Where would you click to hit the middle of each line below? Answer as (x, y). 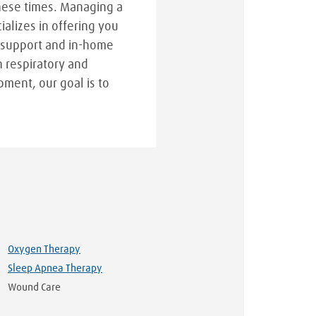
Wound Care (34, 287)
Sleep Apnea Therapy (55, 268)
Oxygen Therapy (44, 249)
